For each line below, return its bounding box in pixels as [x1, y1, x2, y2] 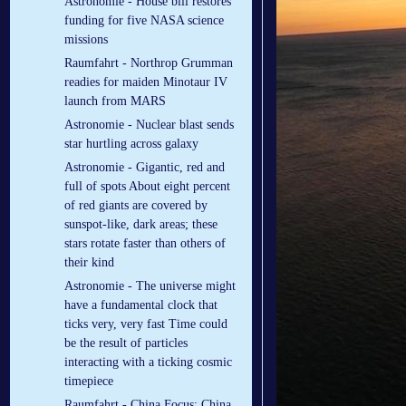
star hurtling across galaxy [64, 137, 198, 151]
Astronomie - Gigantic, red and [64, 160, 225, 175]
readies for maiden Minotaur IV [64, 75, 227, 90]
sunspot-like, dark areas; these [64, 217, 217, 232]
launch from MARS [64, 94, 166, 109]
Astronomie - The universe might [64, 279, 236, 294]
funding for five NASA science [64, 14, 224, 28]
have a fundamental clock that [64, 298, 217, 313]
